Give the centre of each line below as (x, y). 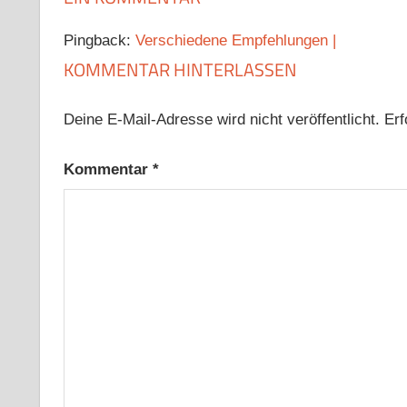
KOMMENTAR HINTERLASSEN (180, 69)
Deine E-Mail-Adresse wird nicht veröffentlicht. (221, 120)
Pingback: (99, 40)
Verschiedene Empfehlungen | (235, 40)
